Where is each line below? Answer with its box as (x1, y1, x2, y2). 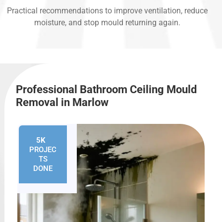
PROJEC (29, 145, 56, 154)
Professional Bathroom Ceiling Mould (16, 83, 197, 96)
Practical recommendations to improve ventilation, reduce (7, 6, 208, 16)
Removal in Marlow (16, 96, 109, 109)
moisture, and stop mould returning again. (34, 18, 180, 28)
